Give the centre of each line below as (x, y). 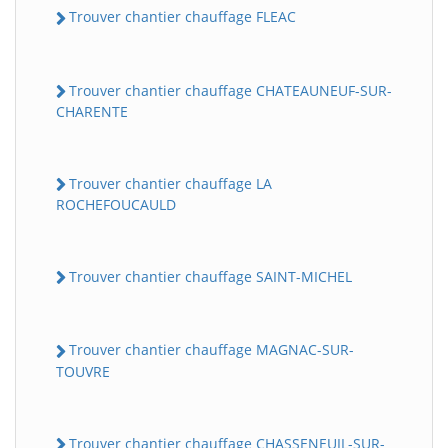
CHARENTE (92, 111)
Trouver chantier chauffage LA (170, 183)
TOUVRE (83, 371)
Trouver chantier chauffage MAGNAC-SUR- (211, 350)
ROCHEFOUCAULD (116, 205)
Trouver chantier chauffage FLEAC (182, 17)
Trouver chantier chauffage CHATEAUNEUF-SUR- (230, 90)
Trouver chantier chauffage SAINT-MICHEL (210, 277)
